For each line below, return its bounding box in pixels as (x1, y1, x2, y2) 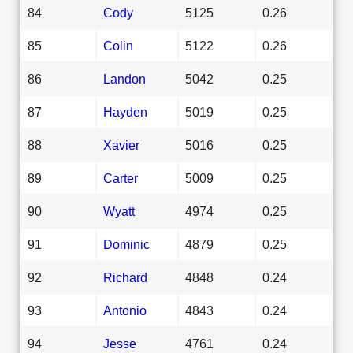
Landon (103, 71, 146, 86)
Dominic (103, 236, 150, 251)
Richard (103, 269, 147, 284)
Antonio (103, 303, 147, 318)
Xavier (103, 137, 139, 152)
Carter (103, 170, 138, 185)
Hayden (103, 104, 147, 119)
